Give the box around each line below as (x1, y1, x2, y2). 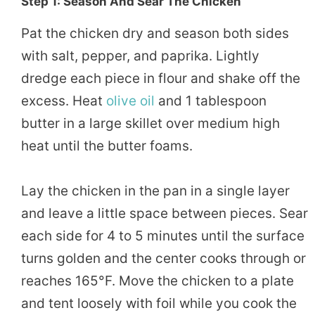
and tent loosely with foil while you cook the (21, 295, 297, 311)
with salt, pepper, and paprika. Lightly (21, 47, 259, 64)
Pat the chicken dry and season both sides (21, 25, 289, 41)
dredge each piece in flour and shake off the (21, 70, 300, 86)
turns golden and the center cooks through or (21, 250, 306, 266)
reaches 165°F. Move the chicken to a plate (21, 272, 294, 289)
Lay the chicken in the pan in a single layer (21, 182, 290, 199)
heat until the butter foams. (21, 137, 193, 154)
